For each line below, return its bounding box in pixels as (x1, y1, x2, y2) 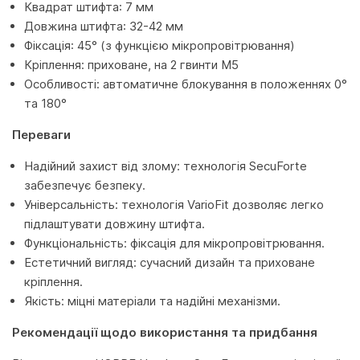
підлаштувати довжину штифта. (24, 216, 205, 231)
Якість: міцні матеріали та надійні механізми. (24, 293, 280, 309)
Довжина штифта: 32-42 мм (24, 18, 183, 34)
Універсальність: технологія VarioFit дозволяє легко (24, 197, 324, 212)
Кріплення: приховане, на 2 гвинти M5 (24, 57, 239, 72)
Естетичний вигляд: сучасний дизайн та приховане (24, 255, 315, 270)
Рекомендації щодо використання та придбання (12, 325, 317, 340)
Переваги (12, 127, 71, 142)
